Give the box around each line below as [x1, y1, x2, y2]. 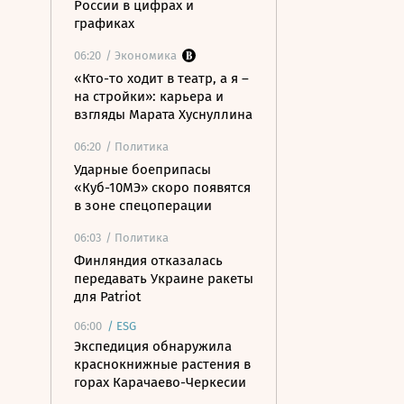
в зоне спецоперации [74, 197, 212, 214]
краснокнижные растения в [74, 356, 251, 372]
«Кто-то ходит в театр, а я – [74, 70, 249, 87]
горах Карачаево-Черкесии [74, 374, 246, 390]
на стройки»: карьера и [74, 88, 224, 105]
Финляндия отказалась [74, 252, 223, 269]
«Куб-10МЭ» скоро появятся [74, 179, 251, 196]
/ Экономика [106, 49, 177, 62]
